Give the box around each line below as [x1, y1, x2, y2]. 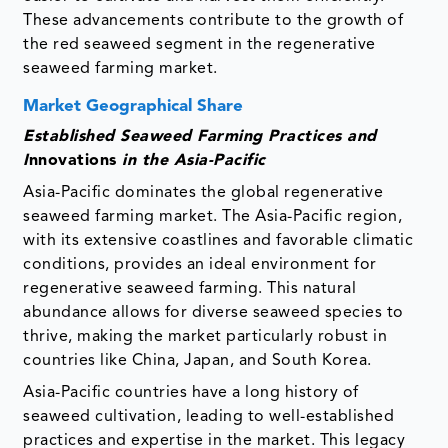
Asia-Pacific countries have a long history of [23, 385, 359, 402]
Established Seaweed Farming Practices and [23, 129, 377, 146]
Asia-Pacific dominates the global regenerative [23, 185, 384, 202]
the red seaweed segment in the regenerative [23, 37, 376, 54]
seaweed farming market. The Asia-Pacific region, [23, 209, 403, 226]
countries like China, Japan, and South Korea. [23, 353, 372, 370]
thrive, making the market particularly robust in [23, 329, 388, 346]
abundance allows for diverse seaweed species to [23, 305, 404, 322]
